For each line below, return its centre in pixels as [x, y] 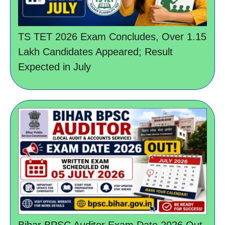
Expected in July [54, 67]
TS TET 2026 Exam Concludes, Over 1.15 [112, 37]
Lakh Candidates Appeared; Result [95, 52]
